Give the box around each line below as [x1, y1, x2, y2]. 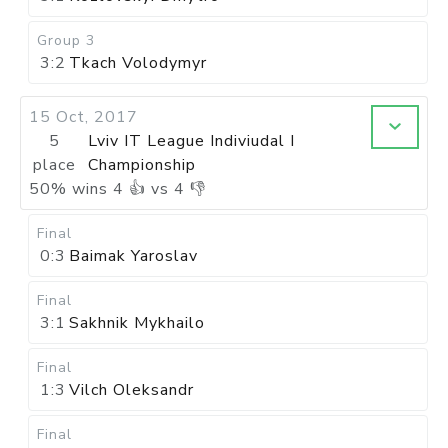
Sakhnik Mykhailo [69, 312, 205, 334]
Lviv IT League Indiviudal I [87, 130, 295, 152]
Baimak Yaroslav [69, 245, 198, 267]
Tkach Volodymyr [69, 52, 207, 74]
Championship [87, 154, 196, 176]
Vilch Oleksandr [69, 379, 194, 401]
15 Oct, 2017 [29, 106, 138, 128]
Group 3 [37, 31, 95, 50]
